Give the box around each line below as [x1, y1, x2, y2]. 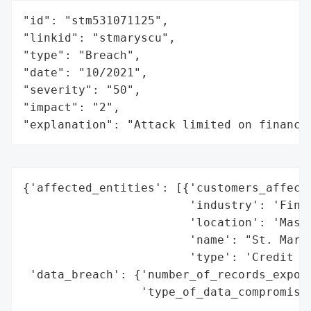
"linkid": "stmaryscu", [23, 31, 176, 44]
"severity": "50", [23, 83, 141, 96]
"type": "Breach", [23, 48, 141, 62]
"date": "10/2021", [23, 65, 148, 79]
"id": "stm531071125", [23, 13, 169, 27]
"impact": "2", [23, 100, 120, 114]
